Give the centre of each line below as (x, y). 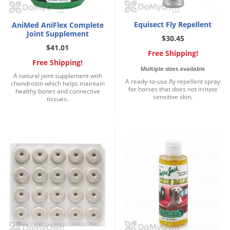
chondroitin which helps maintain (57, 84)
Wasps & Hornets (92, 24)
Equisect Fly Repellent (173, 25)
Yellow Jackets (87, 109)
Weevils (76, 58)
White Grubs (84, 92)
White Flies (82, 75)
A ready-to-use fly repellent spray (173, 82)
